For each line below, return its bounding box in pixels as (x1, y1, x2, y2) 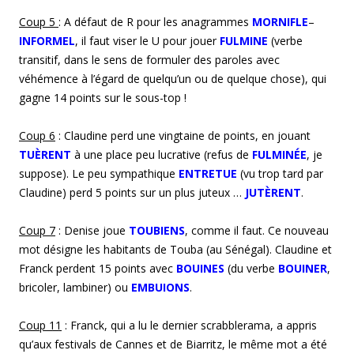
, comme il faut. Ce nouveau (185, 222, 329, 238)
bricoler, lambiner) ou (19, 279, 131, 295)
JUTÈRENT (245, 184, 301, 200)
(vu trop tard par (240, 165, 323, 181)
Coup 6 (19, 127, 55, 143)
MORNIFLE (252, 13, 308, 29)
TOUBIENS (129, 222, 185, 238)
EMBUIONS (131, 279, 190, 295)
